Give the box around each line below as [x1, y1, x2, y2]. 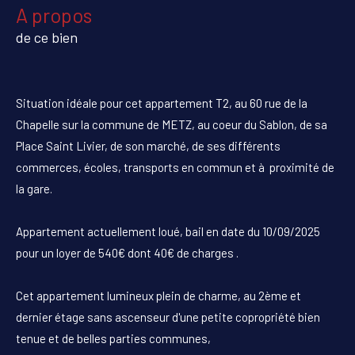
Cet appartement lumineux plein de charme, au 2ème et [16, 288, 301, 303]
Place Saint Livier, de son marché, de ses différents [16, 138, 281, 153]
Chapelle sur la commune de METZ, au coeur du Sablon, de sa [16, 116, 327, 132]
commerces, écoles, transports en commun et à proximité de [16, 159, 334, 174]
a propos [28, 2, 92, 27]
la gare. [16, 181, 52, 196]
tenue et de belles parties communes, [16, 330, 211, 345]
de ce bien [16, 28, 78, 46]
